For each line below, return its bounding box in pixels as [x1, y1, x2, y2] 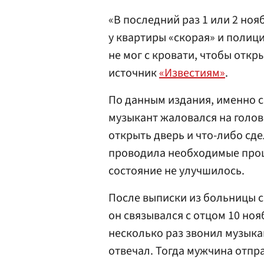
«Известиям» [159, 65, 225, 81]
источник [108, 65, 159, 81]
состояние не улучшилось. [108, 163, 245, 179]
